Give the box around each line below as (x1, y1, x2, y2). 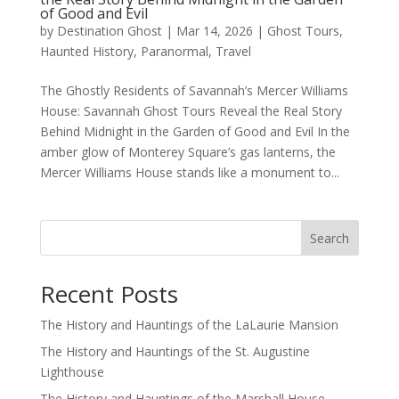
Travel (215, 42, 251, 60)
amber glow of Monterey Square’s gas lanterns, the (39, 142, 336, 160)
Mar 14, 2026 (175, 21, 253, 39)
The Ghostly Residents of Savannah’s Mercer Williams (39, 81, 348, 99)
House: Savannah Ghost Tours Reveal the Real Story (39, 102, 342, 119)
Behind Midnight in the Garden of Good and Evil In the (39, 122, 350, 140)
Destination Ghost (56, 21, 162, 39)
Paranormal (140, 42, 208, 60)
